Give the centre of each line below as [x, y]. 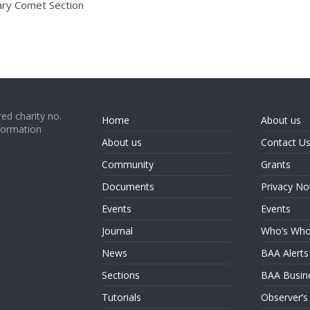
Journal [117, 231]
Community [128, 164]
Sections [121, 275]
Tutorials [121, 297]
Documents [128, 186]
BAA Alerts [284, 253]
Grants [275, 164]
